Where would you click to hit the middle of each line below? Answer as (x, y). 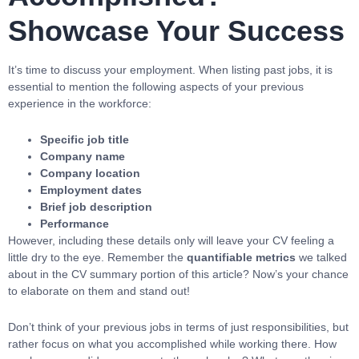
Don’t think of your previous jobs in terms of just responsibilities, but (178, 327)
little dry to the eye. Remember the (97, 257)
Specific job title (85, 139)
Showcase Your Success (176, 31)
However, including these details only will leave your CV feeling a (171, 240)
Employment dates (91, 190)
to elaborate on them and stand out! (99, 291)
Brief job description (96, 207)
